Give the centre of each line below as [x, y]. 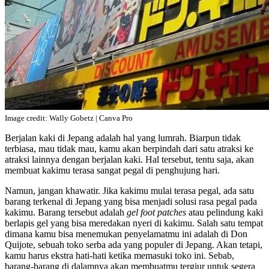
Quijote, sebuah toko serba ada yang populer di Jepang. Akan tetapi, [134, 245]
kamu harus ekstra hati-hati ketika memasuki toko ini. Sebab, [119, 256]
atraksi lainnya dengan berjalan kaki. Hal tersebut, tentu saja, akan [129, 160]
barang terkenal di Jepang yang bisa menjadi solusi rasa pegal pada [131, 202]
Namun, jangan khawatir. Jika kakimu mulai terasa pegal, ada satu [129, 191]
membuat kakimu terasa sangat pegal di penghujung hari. [112, 171]
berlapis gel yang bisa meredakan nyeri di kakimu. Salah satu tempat [134, 223]
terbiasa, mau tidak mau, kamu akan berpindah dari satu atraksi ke [129, 149]
